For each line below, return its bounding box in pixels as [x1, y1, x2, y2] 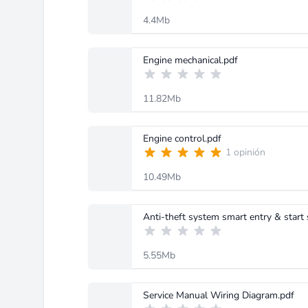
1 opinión [225, 146, 265, 159]
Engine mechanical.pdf [143, 54, 238, 67]
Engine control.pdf [143, 132, 221, 145]
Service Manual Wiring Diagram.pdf [143, 289, 294, 302]
